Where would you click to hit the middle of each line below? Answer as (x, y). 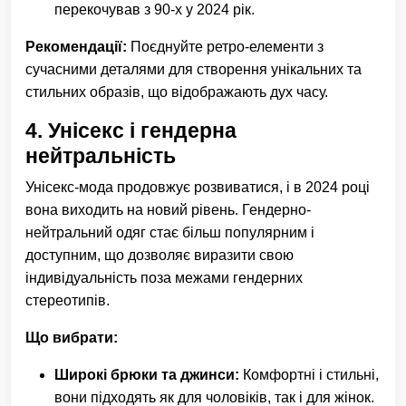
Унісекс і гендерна (142, 131)
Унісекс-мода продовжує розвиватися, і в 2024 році (198, 188)
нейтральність (101, 156)
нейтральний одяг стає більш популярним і (170, 233)
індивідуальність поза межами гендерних (164, 278)
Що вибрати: (72, 338)
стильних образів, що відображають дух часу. (177, 92)
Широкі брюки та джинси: (147, 375)
